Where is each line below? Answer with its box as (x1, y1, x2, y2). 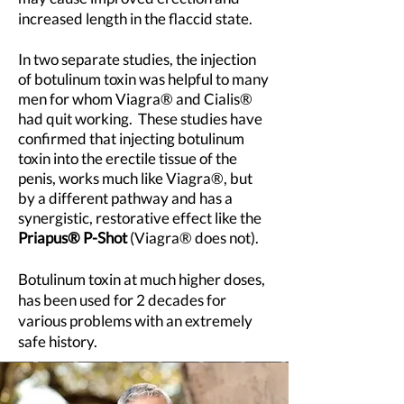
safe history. (18, 332, 97, 351)
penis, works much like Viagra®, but (18, 169, 252, 188)
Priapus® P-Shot (18, 228, 127, 247)
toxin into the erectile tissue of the (18, 149, 237, 168)
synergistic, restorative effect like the (18, 208, 262, 227)
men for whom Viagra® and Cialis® (18, 89, 252, 108)
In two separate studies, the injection (18, 50, 256, 69)
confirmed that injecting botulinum (18, 129, 244, 148)
